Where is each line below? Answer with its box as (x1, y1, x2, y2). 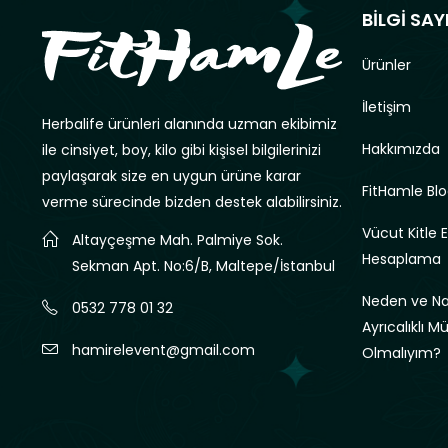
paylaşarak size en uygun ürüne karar (42, 166, 301, 187)
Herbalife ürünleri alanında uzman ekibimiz (42, 114, 337, 135)
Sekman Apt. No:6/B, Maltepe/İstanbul (72, 256, 335, 277)
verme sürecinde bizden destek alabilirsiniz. (42, 192, 342, 213)
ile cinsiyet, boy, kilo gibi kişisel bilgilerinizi (42, 140, 321, 161)
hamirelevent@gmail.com (72, 340, 255, 361)
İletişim (362, 96, 411, 117)
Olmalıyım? (362, 342, 441, 363)
